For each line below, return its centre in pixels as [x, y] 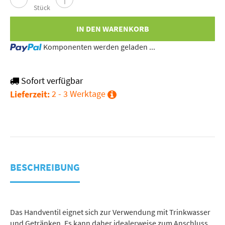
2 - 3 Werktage [80, 94]
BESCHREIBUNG [45, 167]
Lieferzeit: [30, 94]
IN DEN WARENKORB [113, 28]
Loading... [26, 46]
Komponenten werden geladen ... [99, 46]
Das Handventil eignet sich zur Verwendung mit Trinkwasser [110, 212]
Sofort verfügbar [52, 81]
